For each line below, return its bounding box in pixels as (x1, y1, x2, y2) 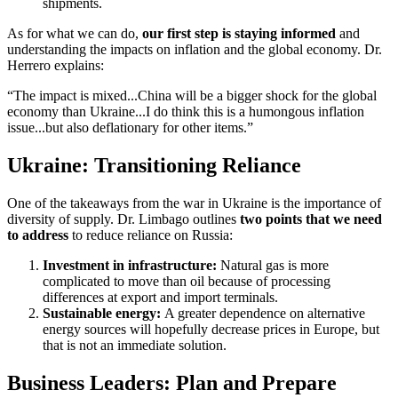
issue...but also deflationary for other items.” (7, 120, 253, 136)
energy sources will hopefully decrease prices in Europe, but (43, 322, 379, 338)
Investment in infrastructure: (43, 258, 220, 274)
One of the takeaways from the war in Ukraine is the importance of (7, 195, 381, 211)
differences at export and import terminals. (43, 290, 278, 306)
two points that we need (240, 211, 382, 227)
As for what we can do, (7, 26, 142, 42)
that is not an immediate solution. (43, 338, 227, 354)
